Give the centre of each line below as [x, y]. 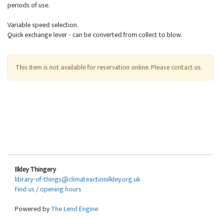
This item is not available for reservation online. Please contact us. [109, 67]
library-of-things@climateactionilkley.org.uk [77, 179]
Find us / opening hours [48, 189]
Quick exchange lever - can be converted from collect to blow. [95, 35]
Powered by [33, 209]
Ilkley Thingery [35, 169]
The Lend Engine [74, 209]
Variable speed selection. [43, 25]
